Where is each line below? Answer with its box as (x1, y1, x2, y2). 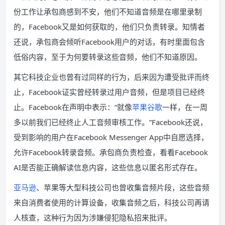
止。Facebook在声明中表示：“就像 (14, 102, 132, 112)
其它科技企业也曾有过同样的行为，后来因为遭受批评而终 (14, 72, 209, 82)
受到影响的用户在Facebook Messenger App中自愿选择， (14, 132, 208, 142)
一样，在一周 (162, 102, 207, 112)
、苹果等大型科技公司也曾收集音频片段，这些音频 (36, 182, 209, 192)
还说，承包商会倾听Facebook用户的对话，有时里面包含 (14, 37, 205, 47)
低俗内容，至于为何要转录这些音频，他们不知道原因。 (14, 52, 202, 62)
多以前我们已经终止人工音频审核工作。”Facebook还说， (14, 117, 207, 127)
